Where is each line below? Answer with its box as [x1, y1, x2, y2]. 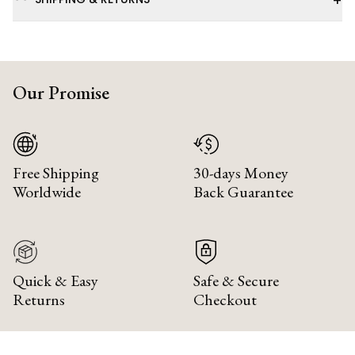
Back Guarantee [193, 181, 293, 202]
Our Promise [13, 79, 109, 105]
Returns [13, 288, 65, 310]
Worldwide [13, 181, 81, 202]
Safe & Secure [193, 269, 279, 291]
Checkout [193, 288, 257, 310]
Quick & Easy [13, 269, 98, 291]
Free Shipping [13, 162, 99, 183]
